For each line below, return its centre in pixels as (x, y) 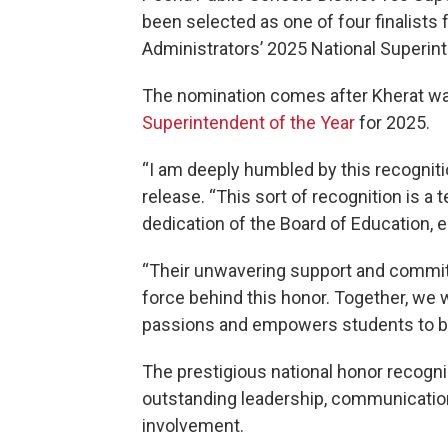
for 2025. (392, 122)
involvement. (193, 425)
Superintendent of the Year (248, 122)
